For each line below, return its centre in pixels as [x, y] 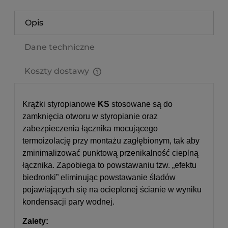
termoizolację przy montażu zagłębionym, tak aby [111, 141]
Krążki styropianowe [60, 104]
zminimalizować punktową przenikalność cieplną [110, 153]
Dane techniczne [60, 47]
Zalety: [35, 221]
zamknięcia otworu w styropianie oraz [90, 116]
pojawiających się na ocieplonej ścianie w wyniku [112, 190]
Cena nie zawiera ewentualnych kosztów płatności [110, 81]
